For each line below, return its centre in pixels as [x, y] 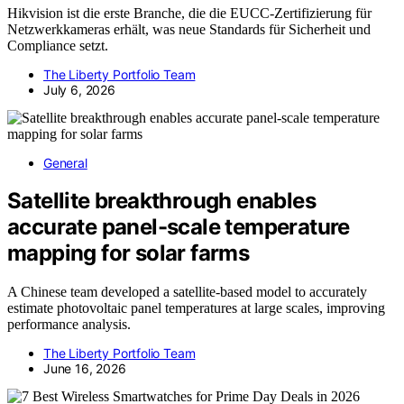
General [65, 162]
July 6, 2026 [79, 89]
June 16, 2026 [85, 369]
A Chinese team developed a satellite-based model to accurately [187, 292]
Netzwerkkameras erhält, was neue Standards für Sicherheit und [189, 29]
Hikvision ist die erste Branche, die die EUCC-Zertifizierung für [189, 13]
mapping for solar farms [129, 253]
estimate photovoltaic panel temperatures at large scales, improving [196, 308]
